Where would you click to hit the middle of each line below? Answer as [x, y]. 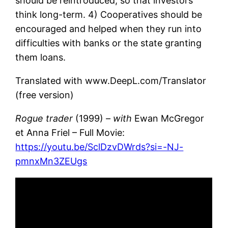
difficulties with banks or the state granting [109, 43]
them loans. [41, 57]
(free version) [45, 95]
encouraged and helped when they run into [109, 28]
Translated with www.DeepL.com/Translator [111, 80]
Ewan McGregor [169, 118]
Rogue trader [46, 118]
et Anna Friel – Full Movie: [70, 132]
